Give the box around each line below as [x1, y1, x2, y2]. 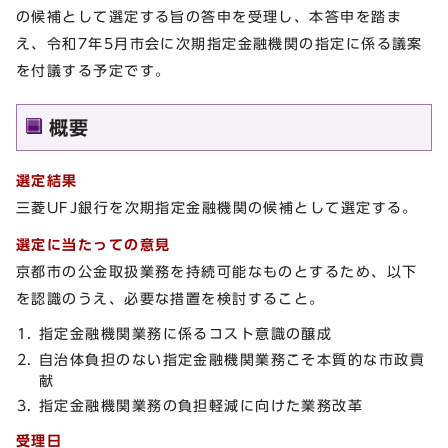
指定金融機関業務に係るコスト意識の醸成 [39, 326, 333, 342]
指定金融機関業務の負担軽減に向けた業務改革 [39, 397, 364, 413]
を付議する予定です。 [16, 62, 171, 78]
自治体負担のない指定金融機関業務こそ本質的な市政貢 [39, 351, 425, 367]
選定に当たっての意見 [16, 237, 171, 253]
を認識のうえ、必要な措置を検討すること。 [16, 291, 325, 307]
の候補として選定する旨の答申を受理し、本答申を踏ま [16, 8, 403, 24]
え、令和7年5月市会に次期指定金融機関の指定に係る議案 [16, 35, 423, 51]
